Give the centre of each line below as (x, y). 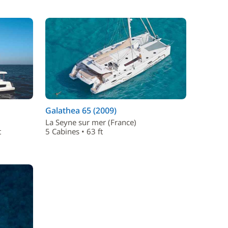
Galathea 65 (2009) (81, 110)
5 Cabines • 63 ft (74, 131)
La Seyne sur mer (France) (91, 122)
